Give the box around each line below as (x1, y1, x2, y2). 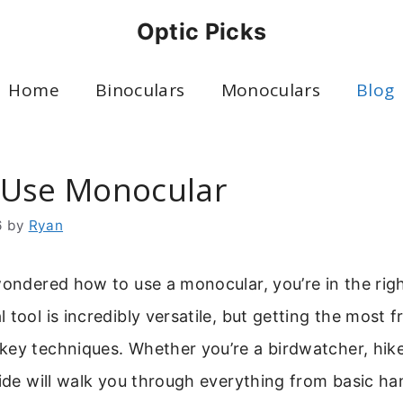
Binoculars (94, 78, 185, 102)
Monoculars (220, 78, 321, 102)
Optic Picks (136, 18, 267, 45)
